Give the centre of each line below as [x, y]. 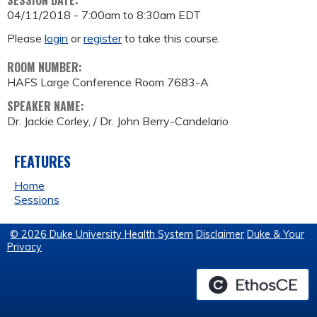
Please [26, 39]
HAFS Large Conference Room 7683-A [108, 82]
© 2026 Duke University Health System [102, 235]
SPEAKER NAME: [47, 106]
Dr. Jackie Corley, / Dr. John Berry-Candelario [118, 121]
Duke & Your [276, 235]
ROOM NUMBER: [46, 68]
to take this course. [171, 39]
